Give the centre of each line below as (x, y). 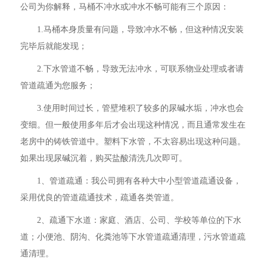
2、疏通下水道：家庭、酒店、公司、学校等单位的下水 (139, 220)
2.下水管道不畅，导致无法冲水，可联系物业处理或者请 (141, 69)
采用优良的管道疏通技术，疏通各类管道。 (100, 198)
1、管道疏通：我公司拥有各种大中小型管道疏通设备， (139, 181)
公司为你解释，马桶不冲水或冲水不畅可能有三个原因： (125, 7)
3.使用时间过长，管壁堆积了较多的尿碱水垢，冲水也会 (141, 108)
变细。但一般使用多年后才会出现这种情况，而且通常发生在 (133, 125)
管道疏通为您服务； (58, 86)
